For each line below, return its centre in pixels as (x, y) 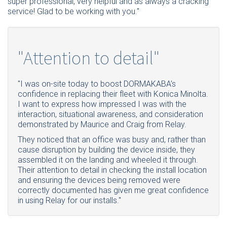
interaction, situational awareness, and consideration (110, 115)
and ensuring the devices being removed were (99, 180)
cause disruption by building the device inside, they (106, 150)
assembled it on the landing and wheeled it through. (108, 160)
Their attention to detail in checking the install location (112, 170)
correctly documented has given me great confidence (113, 191)
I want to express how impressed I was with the (102, 104)
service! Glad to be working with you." (73, 12)
